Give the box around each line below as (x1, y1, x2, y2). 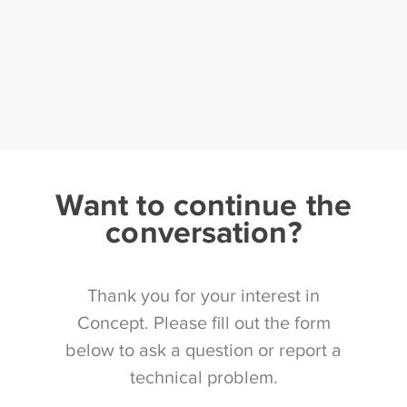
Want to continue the (55, 186, 352, 222)
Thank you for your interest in (87, 284, 320, 305)
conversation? (105, 213, 302, 249)
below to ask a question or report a (65, 339, 342, 360)
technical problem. (129, 366, 278, 387)
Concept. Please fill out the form (76, 312, 331, 333)
